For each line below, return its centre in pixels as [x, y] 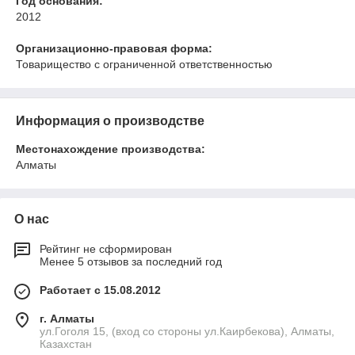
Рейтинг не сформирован [106, 248]
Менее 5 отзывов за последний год [131, 261]
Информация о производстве [110, 120]
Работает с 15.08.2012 [100, 290]
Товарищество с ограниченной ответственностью [144, 64]
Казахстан [66, 344]
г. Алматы [67, 318]
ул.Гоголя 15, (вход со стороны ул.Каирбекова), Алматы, [187, 331]
